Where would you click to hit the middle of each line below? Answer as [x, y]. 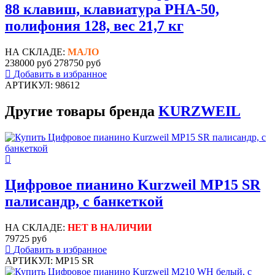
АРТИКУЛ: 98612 [42, 85]
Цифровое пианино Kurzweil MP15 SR [133, 185]
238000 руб [28, 63]
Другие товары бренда [82, 111]
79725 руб [26, 239]
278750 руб [77, 63]
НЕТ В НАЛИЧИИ [110, 228]
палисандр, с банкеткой [84, 202]
